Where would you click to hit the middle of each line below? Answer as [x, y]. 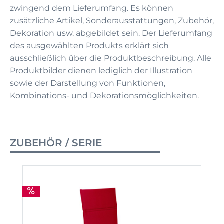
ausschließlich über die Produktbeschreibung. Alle [111, 58]
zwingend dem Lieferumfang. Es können [92, 8]
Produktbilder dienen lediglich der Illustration [101, 70]
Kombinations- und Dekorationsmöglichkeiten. [104, 95]
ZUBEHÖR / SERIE [56, 143]
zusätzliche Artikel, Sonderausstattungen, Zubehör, [112, 20]
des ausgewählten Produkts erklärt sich [89, 45]
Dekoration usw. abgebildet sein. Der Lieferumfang [111, 33]
